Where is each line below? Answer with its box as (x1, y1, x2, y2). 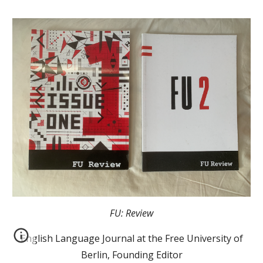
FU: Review (110, 206, 153, 220)
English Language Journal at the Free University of (20, 231, 243, 245)
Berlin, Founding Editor (80, 248, 183, 261)
